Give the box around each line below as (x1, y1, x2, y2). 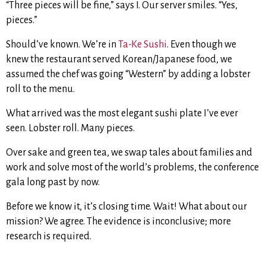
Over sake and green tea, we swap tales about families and (6, 147, 252, 159)
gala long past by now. (6, 177, 100, 188)
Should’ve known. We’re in (6, 39, 118, 50)
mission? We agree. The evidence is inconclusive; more (6, 216, 231, 227)
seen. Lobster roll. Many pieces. (6, 123, 135, 134)
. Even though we (167, 39, 236, 50)
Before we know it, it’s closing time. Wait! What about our (6, 201, 247, 213)
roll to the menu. (6, 84, 75, 95)
